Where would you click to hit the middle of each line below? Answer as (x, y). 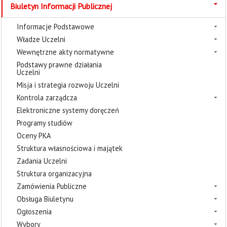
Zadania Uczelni (42, 161)
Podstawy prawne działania (59, 65)
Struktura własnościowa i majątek (70, 148)
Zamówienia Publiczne (52, 186)
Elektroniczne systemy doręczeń (68, 110)
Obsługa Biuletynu (45, 199)
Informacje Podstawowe (55, 27)
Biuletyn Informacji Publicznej (61, 6)
